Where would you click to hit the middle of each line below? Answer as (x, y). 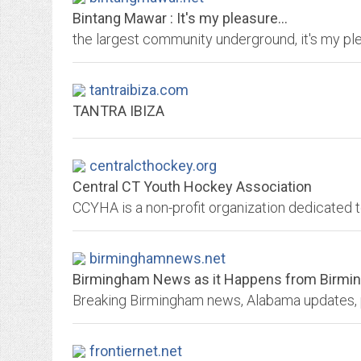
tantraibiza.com (139, 90)
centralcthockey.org (153, 166)
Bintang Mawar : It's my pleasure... (180, 18)
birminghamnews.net (158, 258)
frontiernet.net (136, 351)
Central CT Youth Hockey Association (192, 187)
